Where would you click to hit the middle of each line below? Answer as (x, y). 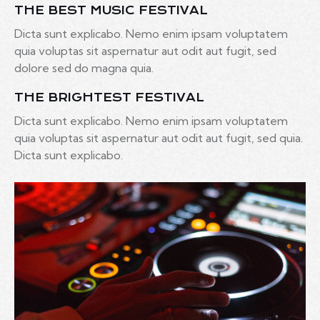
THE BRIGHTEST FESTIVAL (109, 97)
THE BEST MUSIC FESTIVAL (111, 10)
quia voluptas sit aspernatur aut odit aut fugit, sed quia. (159, 137)
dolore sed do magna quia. (84, 67)
